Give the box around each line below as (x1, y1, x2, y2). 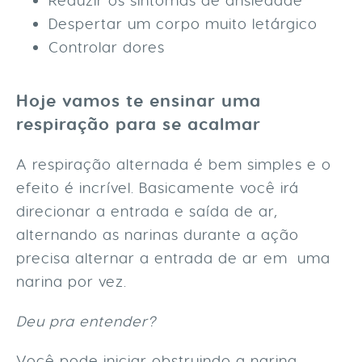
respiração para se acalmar (16, 112, 267, 136)
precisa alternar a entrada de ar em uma (16, 248, 330, 267)
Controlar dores (48, 37, 170, 57)
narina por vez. (16, 271, 132, 291)
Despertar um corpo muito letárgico (48, 14, 318, 33)
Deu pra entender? (16, 311, 156, 330)
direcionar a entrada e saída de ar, (16, 201, 278, 221)
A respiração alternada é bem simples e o (16, 154, 331, 174)
